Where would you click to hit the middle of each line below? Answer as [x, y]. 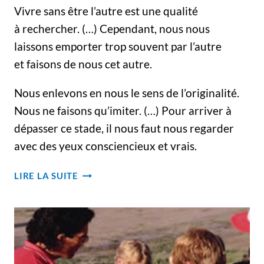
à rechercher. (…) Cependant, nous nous [112, 29]
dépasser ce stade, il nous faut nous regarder [124, 128]
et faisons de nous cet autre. [83, 64]
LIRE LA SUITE [46, 176]
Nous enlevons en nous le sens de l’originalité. [127, 93]
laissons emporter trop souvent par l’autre [118, 46]
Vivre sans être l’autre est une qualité [106, 11]
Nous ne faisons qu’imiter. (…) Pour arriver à [123, 110]
